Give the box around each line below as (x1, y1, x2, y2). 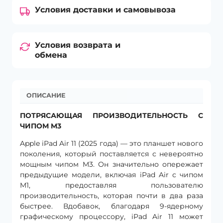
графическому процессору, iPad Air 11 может (20, 212, 203, 221)
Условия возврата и (35, 40, 120, 50)
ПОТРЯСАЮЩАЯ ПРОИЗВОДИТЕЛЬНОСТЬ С (20, 111, 203, 120)
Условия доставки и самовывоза (35, 5, 176, 14)
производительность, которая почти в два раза (20, 191, 203, 200)
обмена (35, 50, 67, 60)
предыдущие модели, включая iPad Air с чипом (20, 170, 203, 179)
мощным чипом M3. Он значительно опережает (20, 159, 203, 169)
